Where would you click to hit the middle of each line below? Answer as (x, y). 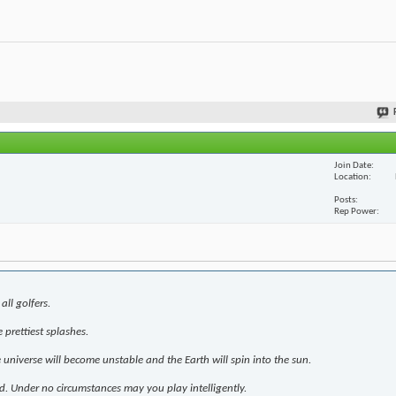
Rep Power (355, 211)
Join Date (353, 165)
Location (351, 177)
